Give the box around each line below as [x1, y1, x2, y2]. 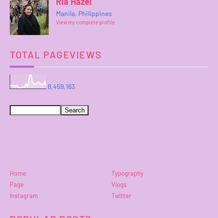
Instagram [10, 191, 38, 200]
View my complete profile [56, 19, 115, 26]
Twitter [111, 191, 131, 200]
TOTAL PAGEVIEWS [10, 49, 102, 61]
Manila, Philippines [56, 9, 112, 18]
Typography [111, 169, 144, 177]
